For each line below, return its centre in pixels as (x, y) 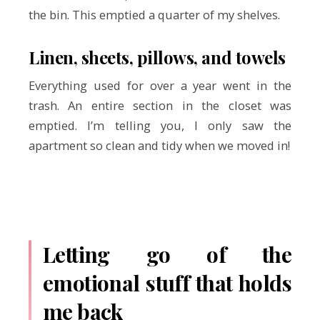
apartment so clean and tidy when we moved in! (159, 146)
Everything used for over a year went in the (160, 86)
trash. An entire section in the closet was (160, 106)
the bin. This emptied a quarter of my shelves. (154, 14)
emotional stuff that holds (167, 283)
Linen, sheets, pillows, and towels (157, 57)
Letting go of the (167, 255)
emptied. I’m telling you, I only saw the (160, 126)
